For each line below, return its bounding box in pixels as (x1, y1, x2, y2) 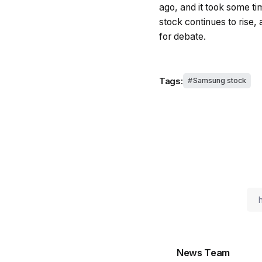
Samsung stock (192, 76, 246, 85)
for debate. (159, 31, 206, 42)
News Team (177, 247, 230, 258)
